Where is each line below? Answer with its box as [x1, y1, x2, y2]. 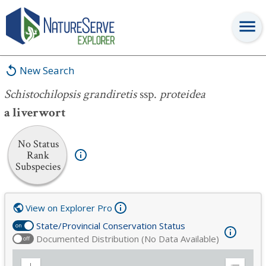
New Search [20, 64, 74, 77]
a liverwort [4, 104, 65, 121]
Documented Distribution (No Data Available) [36, 233, 219, 245]
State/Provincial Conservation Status [36, 220, 185, 232]
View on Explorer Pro [26, 202, 112, 214]
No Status [17, 137, 59, 151]
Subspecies [15, 159, 61, 173]
